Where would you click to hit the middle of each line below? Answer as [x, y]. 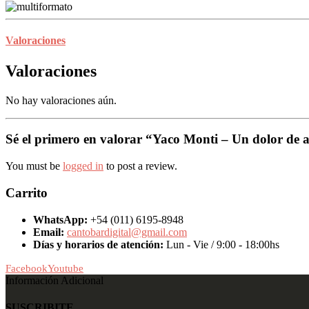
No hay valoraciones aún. [61, 100]
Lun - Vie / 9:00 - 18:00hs [223, 244]
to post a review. [140, 166]
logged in [83, 166]
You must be [34, 166]
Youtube [66, 268]
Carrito [27, 192]
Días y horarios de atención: [98, 244]
